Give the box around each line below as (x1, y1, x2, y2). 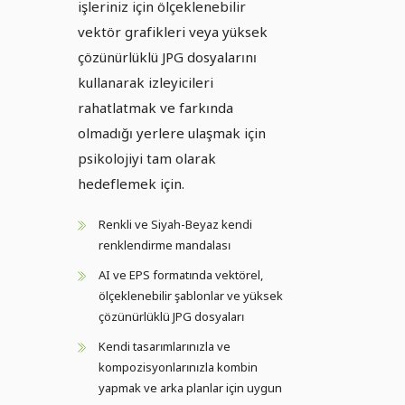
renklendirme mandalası (99, 237, 231, 254)
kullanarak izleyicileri (78, 73, 213, 92)
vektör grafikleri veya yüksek (78, 23, 268, 42)
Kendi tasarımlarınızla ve (99, 338, 231, 355)
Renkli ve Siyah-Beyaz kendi (99, 216, 252, 233)
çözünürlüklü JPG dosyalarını (78, 48, 257, 67)
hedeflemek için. (78, 174, 184, 193)
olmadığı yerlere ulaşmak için (78, 124, 266, 143)
